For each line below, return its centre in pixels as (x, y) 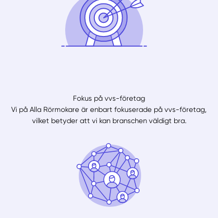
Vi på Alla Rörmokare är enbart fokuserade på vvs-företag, (109, 109)
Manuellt (49, 211)
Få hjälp (99, 211)
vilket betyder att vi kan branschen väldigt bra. (109, 120)
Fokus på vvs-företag (109, 98)
